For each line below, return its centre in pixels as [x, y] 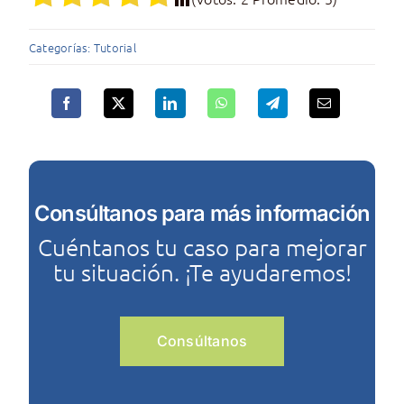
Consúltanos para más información [202, 213]
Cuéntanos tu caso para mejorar [202, 246]
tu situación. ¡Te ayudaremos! [202, 271]
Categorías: [61, 47]
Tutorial [115, 47]
